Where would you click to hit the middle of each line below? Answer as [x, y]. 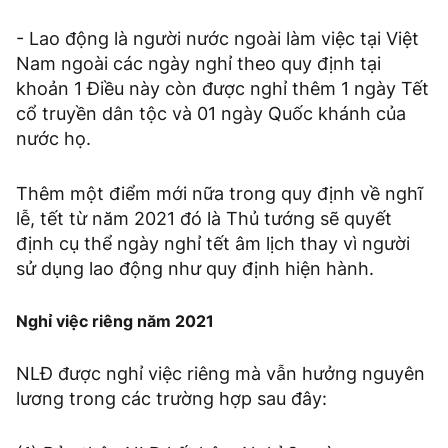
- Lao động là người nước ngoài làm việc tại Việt [217, 39]
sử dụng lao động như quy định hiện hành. [195, 269]
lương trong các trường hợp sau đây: [171, 399]
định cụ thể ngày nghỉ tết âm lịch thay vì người [213, 244]
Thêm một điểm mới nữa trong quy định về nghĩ [219, 194]
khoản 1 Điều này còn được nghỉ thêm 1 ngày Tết [222, 89]
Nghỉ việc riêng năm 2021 [115, 321]
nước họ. [53, 139]
